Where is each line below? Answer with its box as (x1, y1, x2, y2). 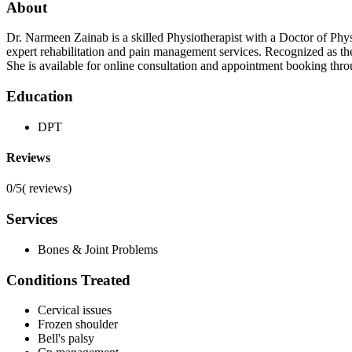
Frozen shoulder (38, 317, 118, 332)
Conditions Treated (6, 271, 130, 288)
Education (6, 88, 73, 105)
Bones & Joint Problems (38, 242, 158, 256)
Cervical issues (38, 303, 112, 317)
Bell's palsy (38, 332, 94, 346)
